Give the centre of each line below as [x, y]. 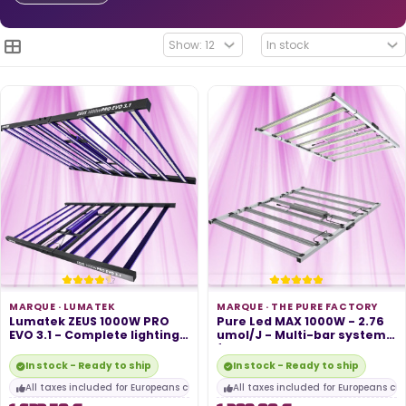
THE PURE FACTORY [325, 307]
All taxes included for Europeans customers [129, 387]
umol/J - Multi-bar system [301, 335]
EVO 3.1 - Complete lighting [94, 335]
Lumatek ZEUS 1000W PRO [89, 321]
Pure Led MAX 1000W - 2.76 [300, 321]
